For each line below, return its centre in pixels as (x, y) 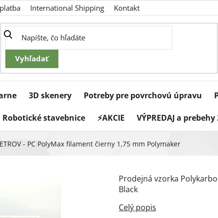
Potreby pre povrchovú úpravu (143, 96)
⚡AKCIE (111, 118)
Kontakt (127, 8)
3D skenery (50, 96)
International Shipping (67, 8)
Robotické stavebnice (44, 118)
